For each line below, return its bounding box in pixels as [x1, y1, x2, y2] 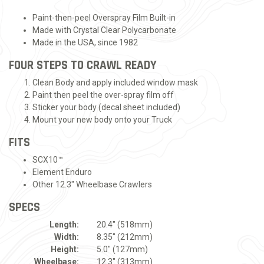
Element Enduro [32, 167, 92, 177]
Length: [49, 220, 80, 229]
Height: [51, 245, 80, 254]
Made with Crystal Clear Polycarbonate [32, 25, 176, 35]
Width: [54, 232, 80, 242]
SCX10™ [32, 155, 63, 164]
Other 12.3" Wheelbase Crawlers [32, 180, 152, 189]
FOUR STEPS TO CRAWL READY [9, 57, 157, 73]
